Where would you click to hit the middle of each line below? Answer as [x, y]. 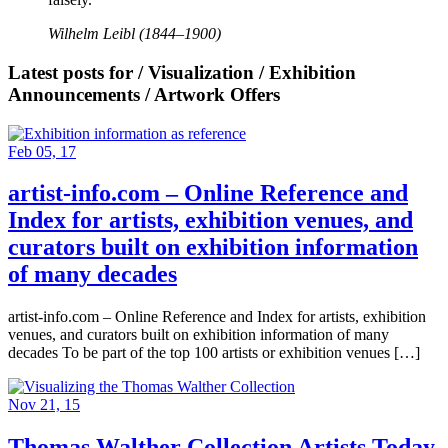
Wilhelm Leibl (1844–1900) [134, 34]
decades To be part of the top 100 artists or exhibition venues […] [214, 353]
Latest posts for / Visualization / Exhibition [182, 72]
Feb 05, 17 [42, 151]
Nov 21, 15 [44, 405]
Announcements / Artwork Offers [144, 94]
